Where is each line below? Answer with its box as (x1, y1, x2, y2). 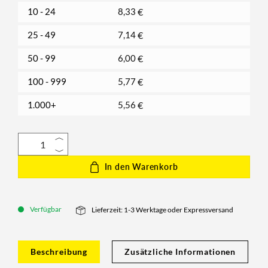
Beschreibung (31, 246, 88, 257)
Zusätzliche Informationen (124, 246, 236, 257)
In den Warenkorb (104, 162, 178, 172)
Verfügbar (30, 205, 62, 214)
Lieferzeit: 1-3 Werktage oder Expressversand (90, 205, 234, 215)
